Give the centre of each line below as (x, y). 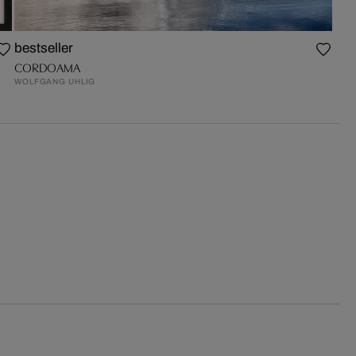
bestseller (44, 48)
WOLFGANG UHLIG (55, 81)
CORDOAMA (47, 66)
